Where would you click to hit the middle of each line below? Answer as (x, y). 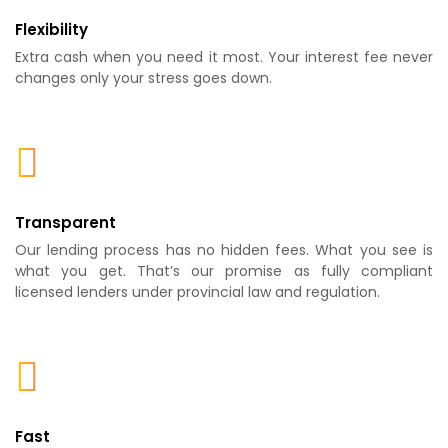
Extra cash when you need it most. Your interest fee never (224, 57)
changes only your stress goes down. (143, 78)
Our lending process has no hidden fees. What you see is (224, 250)
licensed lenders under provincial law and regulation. (197, 292)
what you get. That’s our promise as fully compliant (224, 271)
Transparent (65, 223)
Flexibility (51, 30)
